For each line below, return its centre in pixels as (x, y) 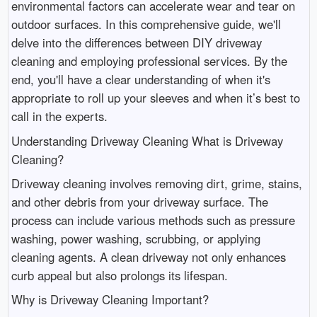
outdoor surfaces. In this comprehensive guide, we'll (146, 24)
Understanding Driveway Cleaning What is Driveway (147, 140)
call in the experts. (59, 116)
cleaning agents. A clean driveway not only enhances (148, 257)
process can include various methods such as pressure (153, 220)
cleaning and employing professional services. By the (149, 61)
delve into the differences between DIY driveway (136, 43)
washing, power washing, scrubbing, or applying (136, 239)
